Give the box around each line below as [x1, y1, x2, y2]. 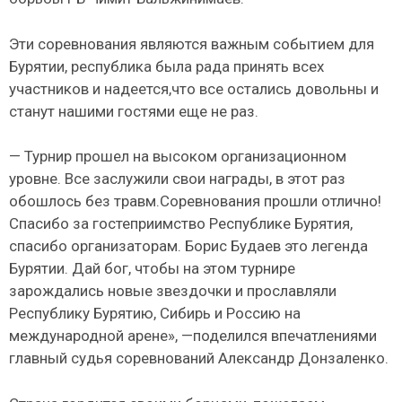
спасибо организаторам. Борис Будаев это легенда [9, 237, 368, 256]
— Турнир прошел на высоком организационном [9, 147, 346, 166]
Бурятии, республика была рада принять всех [9, 57, 324, 75]
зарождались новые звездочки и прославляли [9, 282, 336, 301]
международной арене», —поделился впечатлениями [9, 327, 377, 345]
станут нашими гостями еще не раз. [9, 101, 258, 120]
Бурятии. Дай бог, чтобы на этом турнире [9, 259, 295, 278]
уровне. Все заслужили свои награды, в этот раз [9, 170, 345, 188]
